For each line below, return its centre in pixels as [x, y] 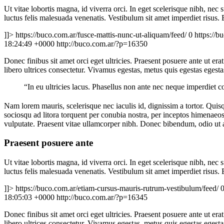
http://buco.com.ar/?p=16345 [102, 197]
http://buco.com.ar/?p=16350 [102, 43]
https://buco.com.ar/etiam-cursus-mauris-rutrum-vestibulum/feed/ [117, 188]
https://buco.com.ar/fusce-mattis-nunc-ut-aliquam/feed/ [101, 34]
